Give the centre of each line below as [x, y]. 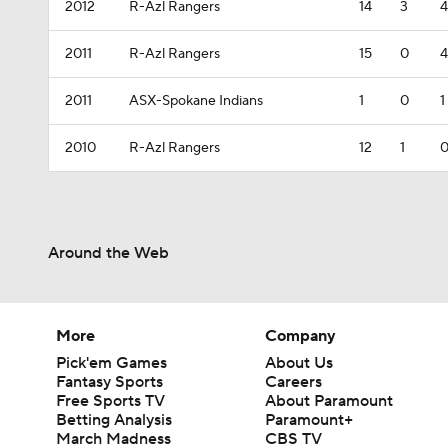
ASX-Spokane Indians [196, 101]
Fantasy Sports [109, 382]
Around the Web [108, 253]
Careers [294, 382]
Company [301, 336]
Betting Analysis [114, 420]
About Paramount [329, 401]
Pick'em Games [111, 363]
